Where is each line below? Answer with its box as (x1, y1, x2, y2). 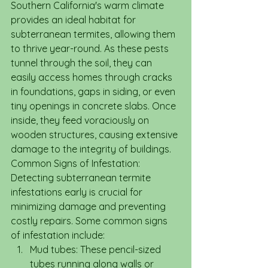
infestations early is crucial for (11, 186, 145, 198)
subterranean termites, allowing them (11, 28, 178, 40)
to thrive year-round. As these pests (11, 42, 171, 54)
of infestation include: (11, 229, 105, 241)
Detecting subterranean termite (11, 172, 153, 184)
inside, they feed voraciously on (11, 114, 151, 126)
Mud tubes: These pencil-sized (30, 243, 163, 255)
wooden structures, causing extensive (11, 129, 180, 141)
